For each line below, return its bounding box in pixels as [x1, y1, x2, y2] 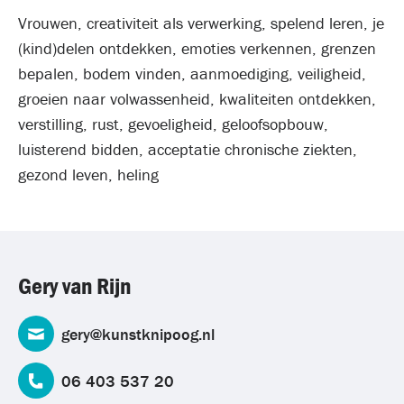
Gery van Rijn [18, 271, 131, 300]
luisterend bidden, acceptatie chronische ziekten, [18, 139, 357, 160]
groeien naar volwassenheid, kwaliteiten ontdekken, [18, 88, 376, 109]
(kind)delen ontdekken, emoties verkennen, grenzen [18, 38, 376, 59]
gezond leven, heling [18, 164, 159, 185]
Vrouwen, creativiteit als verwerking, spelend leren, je [18, 13, 384, 33]
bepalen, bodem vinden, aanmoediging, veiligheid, [18, 63, 366, 84]
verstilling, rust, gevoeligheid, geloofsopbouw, [18, 114, 328, 134]
